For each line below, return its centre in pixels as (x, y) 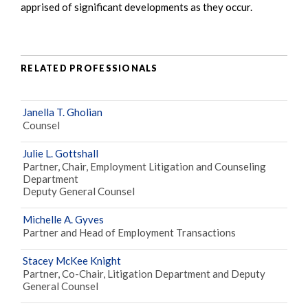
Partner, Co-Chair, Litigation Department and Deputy (144, 274)
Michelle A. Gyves (63, 220)
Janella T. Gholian (63, 112)
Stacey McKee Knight (72, 261)
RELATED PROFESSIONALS (89, 68)
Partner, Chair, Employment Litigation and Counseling (144, 167)
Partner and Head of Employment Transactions (129, 233)
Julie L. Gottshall (60, 154)
